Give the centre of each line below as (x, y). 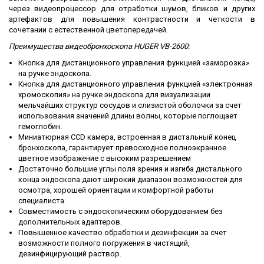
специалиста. (42, 201)
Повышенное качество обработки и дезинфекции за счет (123, 233)
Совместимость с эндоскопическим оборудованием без (121, 212)
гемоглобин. (40, 127)
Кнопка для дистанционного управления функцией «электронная (136, 84)
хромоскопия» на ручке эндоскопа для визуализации (114, 95)
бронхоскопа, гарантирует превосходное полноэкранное (122, 148)
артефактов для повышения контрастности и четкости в (132, 19)
